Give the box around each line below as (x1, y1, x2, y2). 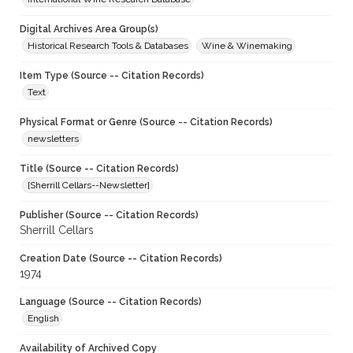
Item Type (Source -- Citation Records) (20, 70, 204, 82)
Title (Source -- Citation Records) (20, 163, 179, 175)
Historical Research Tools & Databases (28, 40, 188, 52)
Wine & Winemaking (202, 40, 292, 52)
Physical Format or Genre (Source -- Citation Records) (20, 117, 273, 128)
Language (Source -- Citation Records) (20, 296, 202, 308)
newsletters (28, 133, 79, 145)
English (28, 313, 59, 325)
